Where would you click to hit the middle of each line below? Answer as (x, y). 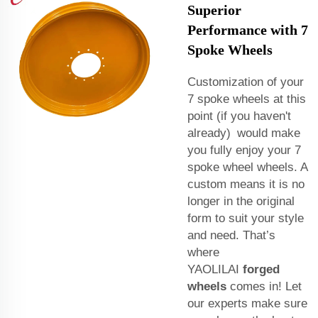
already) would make (244, 133)
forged (261, 269)
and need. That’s (235, 235)
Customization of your (246, 82)
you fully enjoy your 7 (244, 150)
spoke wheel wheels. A (247, 167)
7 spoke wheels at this (247, 99)
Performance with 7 (248, 29)
